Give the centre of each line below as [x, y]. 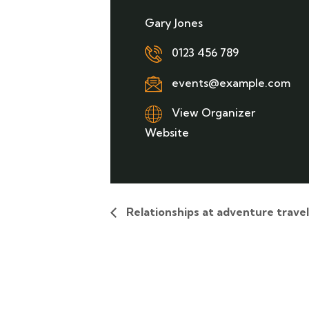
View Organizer [213, 113]
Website [167, 132]
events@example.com [230, 82]
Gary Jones [174, 23]
